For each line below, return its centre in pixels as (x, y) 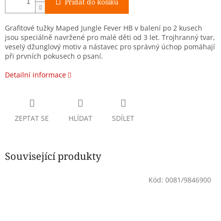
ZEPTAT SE (32, 118)
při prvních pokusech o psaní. (54, 56)
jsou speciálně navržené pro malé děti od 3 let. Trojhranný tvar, (110, 37)
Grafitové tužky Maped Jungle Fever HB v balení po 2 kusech (104, 28)
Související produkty (53, 156)
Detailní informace (36, 75)
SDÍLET (123, 118)
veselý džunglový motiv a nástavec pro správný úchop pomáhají (110, 47)
